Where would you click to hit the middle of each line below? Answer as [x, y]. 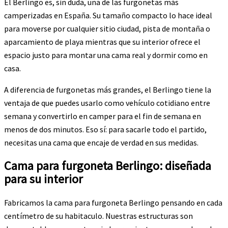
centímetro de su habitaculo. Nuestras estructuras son [98, 216]
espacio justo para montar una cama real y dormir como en [106, 55]
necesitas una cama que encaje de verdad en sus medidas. [101, 142]
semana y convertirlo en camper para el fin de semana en [103, 116]
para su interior [44, 179]
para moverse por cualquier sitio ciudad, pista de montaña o [107, 28]
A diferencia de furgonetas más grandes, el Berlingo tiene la [108, 89]
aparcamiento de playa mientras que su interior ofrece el [102, 41]
